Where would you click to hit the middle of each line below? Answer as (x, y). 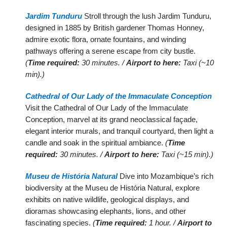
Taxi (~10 (198, 63)
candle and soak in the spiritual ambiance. (96, 143)
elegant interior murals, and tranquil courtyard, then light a (120, 131)
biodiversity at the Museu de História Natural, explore (113, 188)
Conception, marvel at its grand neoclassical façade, (112, 120)
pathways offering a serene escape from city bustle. (111, 51)
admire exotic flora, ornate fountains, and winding (106, 40)
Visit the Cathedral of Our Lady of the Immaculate (107, 108)
